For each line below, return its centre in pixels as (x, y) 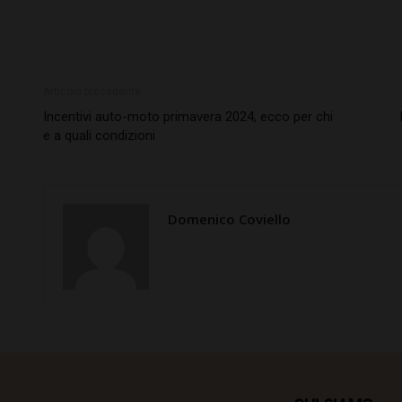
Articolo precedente (92, 92)
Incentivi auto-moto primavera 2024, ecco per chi (188, 117)
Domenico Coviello (229, 219)
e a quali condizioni (99, 135)
